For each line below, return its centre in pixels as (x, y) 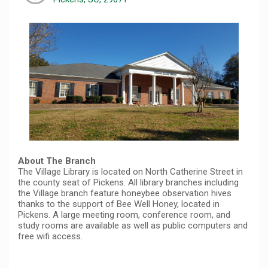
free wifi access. (50, 236)
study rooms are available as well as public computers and (133, 225)
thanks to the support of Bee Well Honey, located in (119, 204)
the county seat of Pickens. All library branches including (128, 182)
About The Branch (57, 161)
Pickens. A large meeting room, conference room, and (124, 214)
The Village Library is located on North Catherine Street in (130, 171)
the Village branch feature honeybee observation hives (125, 193)
